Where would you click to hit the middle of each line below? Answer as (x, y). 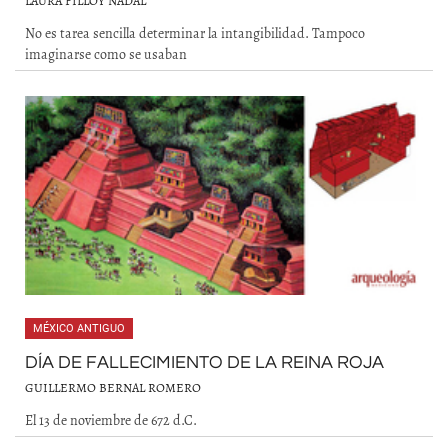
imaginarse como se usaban (106, 54)
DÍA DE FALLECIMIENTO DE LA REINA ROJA (204, 362)
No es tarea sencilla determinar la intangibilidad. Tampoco (195, 33)
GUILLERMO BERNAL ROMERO (113, 387)
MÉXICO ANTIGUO (79, 328)
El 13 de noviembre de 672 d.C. (111, 420)
